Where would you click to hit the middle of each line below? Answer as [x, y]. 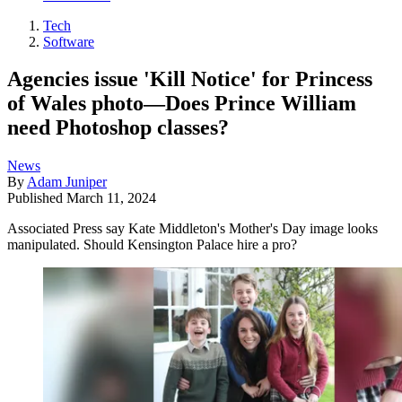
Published [37, 198]
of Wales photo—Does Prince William [182, 104]
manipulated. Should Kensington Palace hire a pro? [152, 245]
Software [69, 41]
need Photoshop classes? [118, 128]
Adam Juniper [67, 182]
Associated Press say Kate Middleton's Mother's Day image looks [192, 229]
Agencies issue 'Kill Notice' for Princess [190, 79]
